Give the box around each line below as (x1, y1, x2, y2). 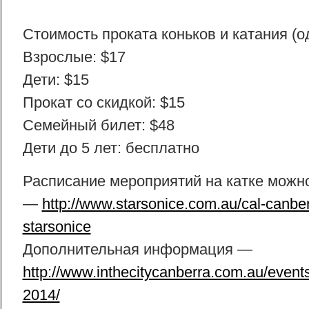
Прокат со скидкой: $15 (22, 94, 185, 111)
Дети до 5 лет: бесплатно (22, 139, 199, 157)
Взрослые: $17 (22, 48, 126, 66)
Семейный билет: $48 (22, 117, 175, 134)
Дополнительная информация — (22, 241, 252, 258)
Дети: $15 (22, 71, 89, 88)
